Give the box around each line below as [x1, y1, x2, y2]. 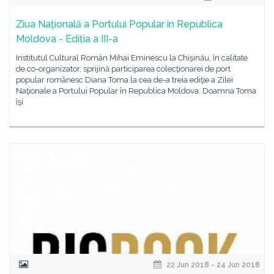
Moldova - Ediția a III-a [16, 33, 118, 45]
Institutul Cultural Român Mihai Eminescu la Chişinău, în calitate [16, 53, 248, 62]
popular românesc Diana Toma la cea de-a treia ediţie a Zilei [16, 75, 233, 84]
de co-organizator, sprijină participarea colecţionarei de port [16, 64, 231, 73]
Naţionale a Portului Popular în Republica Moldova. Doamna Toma [16, 86, 256, 95]
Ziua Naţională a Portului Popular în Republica [16, 18, 223, 30]
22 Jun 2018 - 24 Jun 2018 [165, 261, 260, 269]
